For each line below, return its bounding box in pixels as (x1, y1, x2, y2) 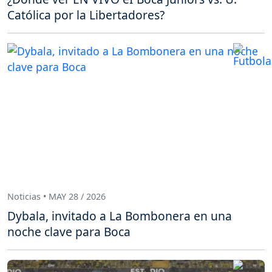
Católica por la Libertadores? (7, 6, 165, 23)
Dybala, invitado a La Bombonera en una (7, 207, 232, 224)
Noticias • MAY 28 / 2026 (7, 191, 106, 203)
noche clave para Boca (7, 223, 131, 240)
